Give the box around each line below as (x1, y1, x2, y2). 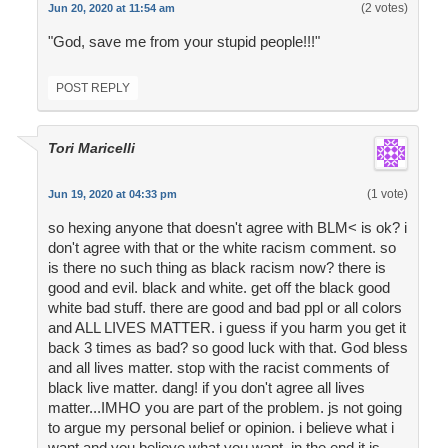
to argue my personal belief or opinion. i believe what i (47, 419, 394, 437)
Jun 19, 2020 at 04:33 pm (47, 188, 177, 201)
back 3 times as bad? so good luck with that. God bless (47, 339, 408, 357)
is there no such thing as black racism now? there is (47, 259, 386, 277)
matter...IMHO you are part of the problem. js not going (47, 399, 402, 417)
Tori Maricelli (47, 140, 135, 157)
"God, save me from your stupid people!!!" (47, 33, 320, 51)
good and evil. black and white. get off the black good (47, 279, 390, 297)
